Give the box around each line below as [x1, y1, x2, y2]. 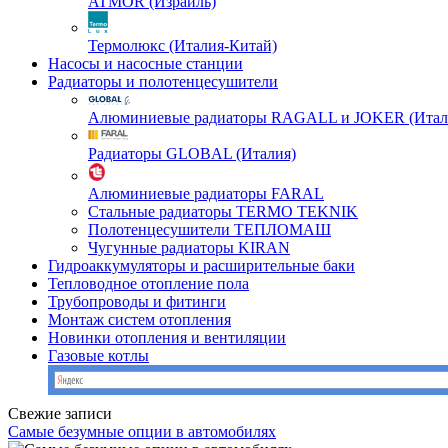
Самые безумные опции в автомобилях [8, 423, 276, 440]
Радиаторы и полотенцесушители [48, 73, 278, 90]
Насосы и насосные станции [48, 55, 243, 72]
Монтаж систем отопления [48, 311, 231, 328]
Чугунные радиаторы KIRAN [88, 239, 290, 256]
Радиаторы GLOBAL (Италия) [88, 145, 296, 162]
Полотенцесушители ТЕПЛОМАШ [88, 221, 331, 238]
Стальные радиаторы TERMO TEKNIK [88, 203, 358, 220]
